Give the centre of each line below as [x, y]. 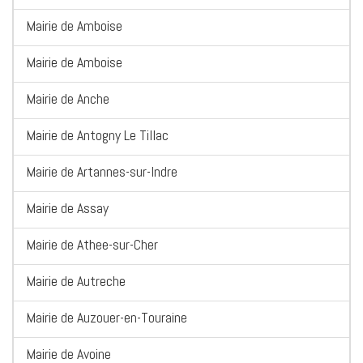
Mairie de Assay [67, 208]
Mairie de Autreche [76, 281]
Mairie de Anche [68, 99]
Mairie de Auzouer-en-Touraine [107, 318]
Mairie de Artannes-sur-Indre [102, 172]
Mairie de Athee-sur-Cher [92, 245]
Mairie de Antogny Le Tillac [97, 135]
